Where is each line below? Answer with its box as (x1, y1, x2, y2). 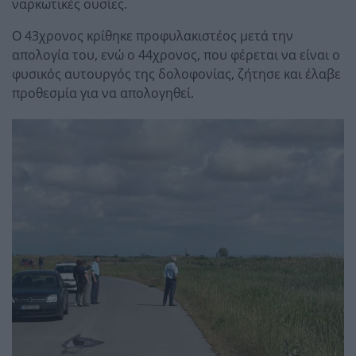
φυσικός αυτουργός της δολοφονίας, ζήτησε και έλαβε (12, 64, 341, 83)
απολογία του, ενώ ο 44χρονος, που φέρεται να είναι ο (12, 45, 340, 64)
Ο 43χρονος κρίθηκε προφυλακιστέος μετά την (12, 26, 293, 44)
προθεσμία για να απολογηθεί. (12, 83, 194, 102)
